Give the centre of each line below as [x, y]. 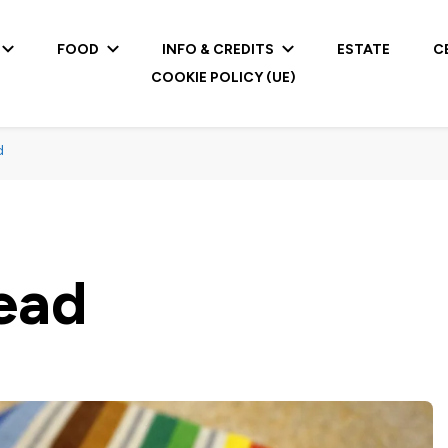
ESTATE [364, 49]
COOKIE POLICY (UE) [224, 77]
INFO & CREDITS [218, 49]
